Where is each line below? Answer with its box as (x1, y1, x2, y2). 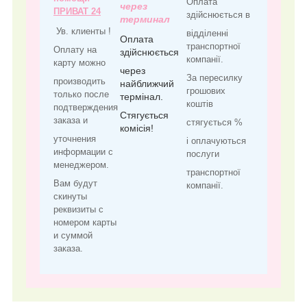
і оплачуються (186, 136, 246, 147)
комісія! (120, 122, 153, 134)
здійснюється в (186, 10, 250, 21)
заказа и (53, 115, 88, 126)
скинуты (53, 191, 87, 202)
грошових (186, 86, 225, 97)
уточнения (53, 134, 96, 145)
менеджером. (53, 160, 109, 171)
